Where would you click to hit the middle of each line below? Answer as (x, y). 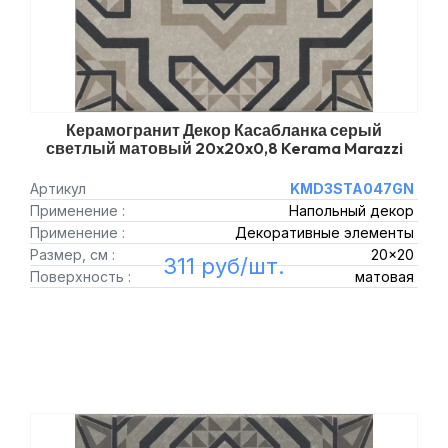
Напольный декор (351, 210)
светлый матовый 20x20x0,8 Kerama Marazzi (224, 148)
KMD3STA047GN (351, 188)
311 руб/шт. (224, 266)
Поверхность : (80, 276)
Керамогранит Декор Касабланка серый (224, 130)
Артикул (58, 188)
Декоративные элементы (324, 232)
